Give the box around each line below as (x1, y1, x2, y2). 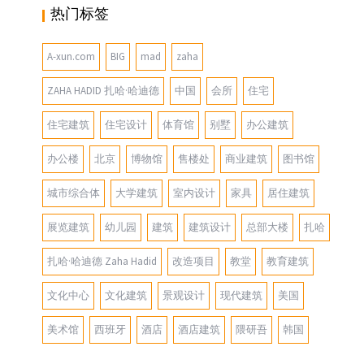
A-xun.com (47, 49, 96, 63)
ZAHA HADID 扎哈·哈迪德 (47, 83, 160, 97)
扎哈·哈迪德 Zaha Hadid (47, 253, 158, 268)
